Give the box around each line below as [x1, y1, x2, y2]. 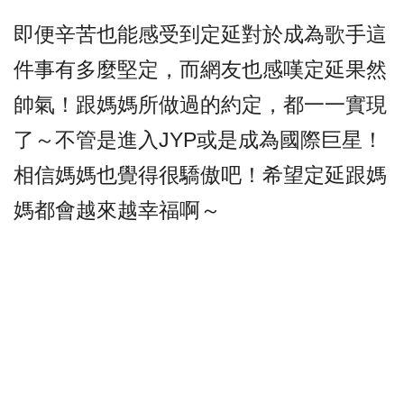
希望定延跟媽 [262, 163, 387, 188]
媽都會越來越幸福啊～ [14, 198, 221, 223]
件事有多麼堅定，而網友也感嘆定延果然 [14, 58, 387, 82]
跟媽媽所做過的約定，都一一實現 [76, 93, 387, 117]
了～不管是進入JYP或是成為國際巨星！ [14, 128, 383, 152]
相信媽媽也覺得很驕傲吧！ [14, 163, 262, 188]
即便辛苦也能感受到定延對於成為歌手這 [14, 23, 387, 47]
